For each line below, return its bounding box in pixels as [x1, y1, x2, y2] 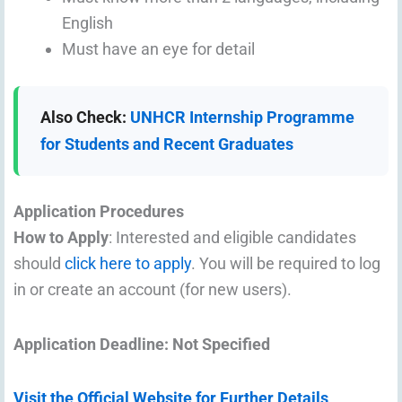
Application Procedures [13, 202, 184, 222]
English [62, 13, 113, 33]
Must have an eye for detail [62, 39, 255, 59]
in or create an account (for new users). [13, 280, 292, 300]
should [13, 254, 65, 274]
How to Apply [13, 228, 109, 248]
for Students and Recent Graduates [40, 135, 293, 154]
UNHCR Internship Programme [130, 108, 354, 127]
